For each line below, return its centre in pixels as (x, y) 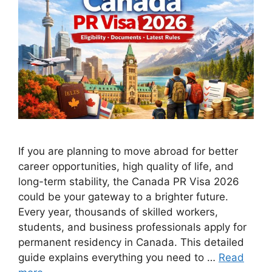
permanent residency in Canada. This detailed (131, 243)
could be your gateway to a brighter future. (123, 197)
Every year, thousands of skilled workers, (118, 212)
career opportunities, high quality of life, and (126, 167)
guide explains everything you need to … (118, 258)
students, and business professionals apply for (132, 227)
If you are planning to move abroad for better (128, 151)
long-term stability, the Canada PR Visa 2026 (129, 182)
